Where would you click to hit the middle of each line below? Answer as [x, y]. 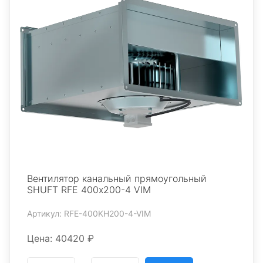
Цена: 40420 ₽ [60, 238]
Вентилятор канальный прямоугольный [117, 178]
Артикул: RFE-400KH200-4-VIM [89, 213]
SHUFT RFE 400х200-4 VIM [89, 189]
